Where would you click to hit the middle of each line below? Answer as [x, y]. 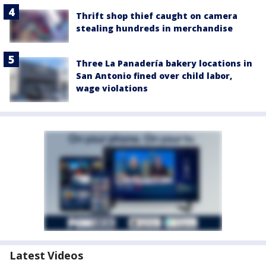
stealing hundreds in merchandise [154, 28]
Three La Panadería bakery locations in [164, 64]
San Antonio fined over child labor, [154, 76]
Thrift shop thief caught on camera [157, 16]
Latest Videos [46, 255]
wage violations [112, 88]
